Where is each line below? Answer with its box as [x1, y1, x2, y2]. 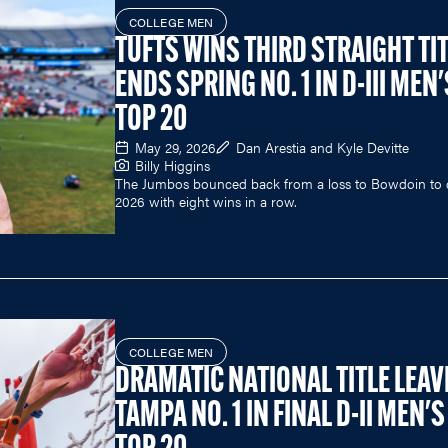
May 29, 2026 [135, 136, 216, 157]
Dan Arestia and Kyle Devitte [236, 136, 409, 157]
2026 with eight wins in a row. [115, 190, 297, 211]
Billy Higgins [135, 154, 210, 175]
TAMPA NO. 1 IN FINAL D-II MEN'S [115, 398, 445, 435]
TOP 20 [115, 102, 187, 139]
